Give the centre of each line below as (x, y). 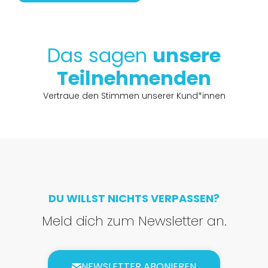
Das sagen (100, 56)
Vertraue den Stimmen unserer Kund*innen (134, 96)
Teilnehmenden (134, 78)
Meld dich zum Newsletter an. (134, 221)
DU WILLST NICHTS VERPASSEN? (134, 199)
